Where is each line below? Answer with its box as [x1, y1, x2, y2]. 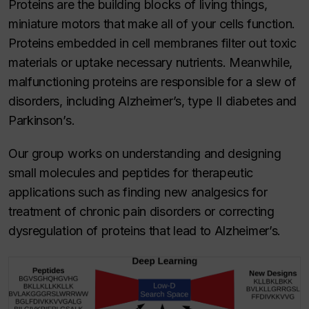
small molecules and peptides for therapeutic [8, 166, 254, 180]
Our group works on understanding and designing [8, 146, 281, 161]
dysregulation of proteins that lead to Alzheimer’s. [8, 223, 281, 238]
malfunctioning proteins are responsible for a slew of [8, 74, 297, 89]
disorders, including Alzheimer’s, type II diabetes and [8, 94, 297, 108]
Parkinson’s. [8, 113, 75, 128]
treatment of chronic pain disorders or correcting [8, 204, 275, 219]
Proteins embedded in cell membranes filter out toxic [8, 36, 297, 50]
